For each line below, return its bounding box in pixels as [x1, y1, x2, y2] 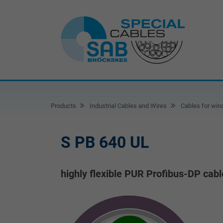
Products [51, 102, 76, 110]
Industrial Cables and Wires [88, 102, 167, 110]
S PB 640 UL [61, 133, 149, 152]
